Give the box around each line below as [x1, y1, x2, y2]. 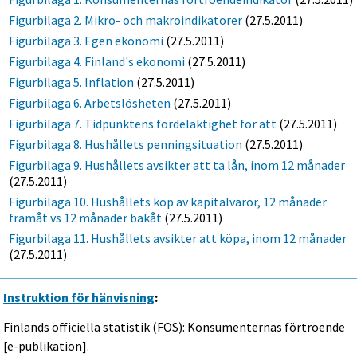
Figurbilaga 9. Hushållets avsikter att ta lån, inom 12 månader [9, 157, 346, 174]
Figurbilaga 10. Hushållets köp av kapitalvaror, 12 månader [9, 194, 328, 210]
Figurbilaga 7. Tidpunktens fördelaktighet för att [9, 116, 277, 132]
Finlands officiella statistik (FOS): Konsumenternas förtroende [3, 319, 346, 335]
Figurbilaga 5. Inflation [9, 74, 135, 91]
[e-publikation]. [3, 338, 90, 355]
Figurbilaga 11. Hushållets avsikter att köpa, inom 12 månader [9, 230, 347, 247]
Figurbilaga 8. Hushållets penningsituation [9, 136, 243, 153]
